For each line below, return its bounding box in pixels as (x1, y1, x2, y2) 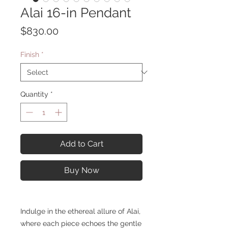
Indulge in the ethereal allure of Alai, (20, 207, 140, 216)
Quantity (20, 90, 48, 99)
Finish (20, 50, 39, 59)
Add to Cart (60, 139, 103, 149)
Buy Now (64, 165, 99, 176)
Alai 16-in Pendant (20, 5, 131, 21)
